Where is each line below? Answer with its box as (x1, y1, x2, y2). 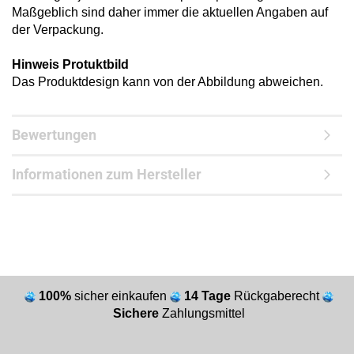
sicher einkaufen (73, 289, 170, 303)
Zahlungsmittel (161, 307, 245, 320)
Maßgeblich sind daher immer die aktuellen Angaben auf (12, 6, 328, 19)
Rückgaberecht (233, 289, 322, 303)
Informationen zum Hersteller (12, 166, 201, 183)
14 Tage (183, 289, 234, 303)
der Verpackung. (12, 23, 104, 36)
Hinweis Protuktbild (12, 58, 129, 71)
